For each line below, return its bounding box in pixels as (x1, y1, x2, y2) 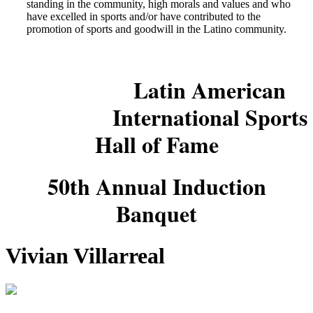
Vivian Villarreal (6, 242, 165, 268)
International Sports (112, 100, 307, 133)
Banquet (116, 197, 197, 231)
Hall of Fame (94, 127, 219, 161)
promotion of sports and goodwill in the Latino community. (27, 23, 286, 36)
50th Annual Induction (47, 170, 266, 203)
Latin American (133, 73, 286, 106)
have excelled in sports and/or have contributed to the (27, 10, 261, 23)
